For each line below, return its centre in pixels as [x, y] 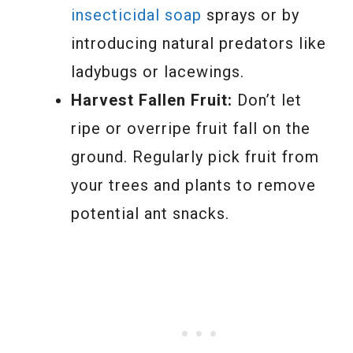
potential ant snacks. [150, 213]
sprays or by [251, 15]
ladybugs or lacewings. [158, 71]
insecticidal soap [136, 15]
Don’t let [267, 100]
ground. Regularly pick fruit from [195, 156]
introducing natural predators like [199, 43]
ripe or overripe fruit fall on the [191, 128]
